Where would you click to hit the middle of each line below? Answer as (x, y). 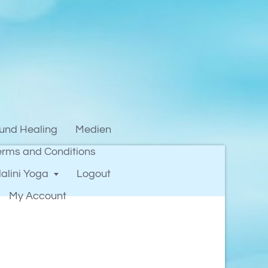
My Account (38, 196)
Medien (93, 130)
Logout (94, 174)
